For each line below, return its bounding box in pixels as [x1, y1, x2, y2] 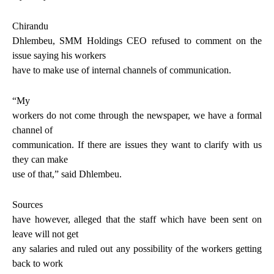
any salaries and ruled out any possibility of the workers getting [12, 243, 262, 254]
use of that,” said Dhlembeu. [12, 168, 122, 179]
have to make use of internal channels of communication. [12, 64, 231, 75]
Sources [12, 199, 43, 210]
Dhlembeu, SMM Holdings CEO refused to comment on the [12, 35, 262, 46]
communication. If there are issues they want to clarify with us [12, 139, 262, 150]
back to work [12, 257, 63, 268]
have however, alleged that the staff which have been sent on [12, 213, 262, 224]
